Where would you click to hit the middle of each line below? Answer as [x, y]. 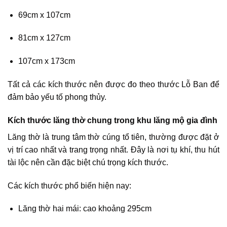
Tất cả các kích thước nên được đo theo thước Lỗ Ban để [113, 84]
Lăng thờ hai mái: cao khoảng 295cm [85, 209]
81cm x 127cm [44, 38]
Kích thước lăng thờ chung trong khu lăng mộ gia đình [112, 120]
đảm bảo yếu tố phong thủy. [57, 97]
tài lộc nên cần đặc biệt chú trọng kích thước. [88, 162]
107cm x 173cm [46, 61]
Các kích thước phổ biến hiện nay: [69, 185]
